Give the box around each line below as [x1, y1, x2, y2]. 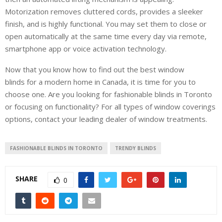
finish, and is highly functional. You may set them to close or [5, 18, 207, 29]
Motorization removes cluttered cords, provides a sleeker [5, 6, 203, 16]
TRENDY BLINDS [115, 144, 156, 152]
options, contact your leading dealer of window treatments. [5, 113, 207, 124]
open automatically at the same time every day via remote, [5, 31, 207, 41]
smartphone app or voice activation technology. [5, 43, 166, 54]
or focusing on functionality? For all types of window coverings [5, 101, 216, 111]
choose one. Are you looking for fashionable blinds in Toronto [5, 89, 212, 99]
